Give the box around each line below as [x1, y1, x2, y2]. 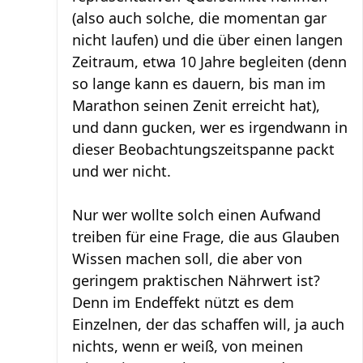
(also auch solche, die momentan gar [72, 8, 327, 28]
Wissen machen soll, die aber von [72, 249, 302, 268]
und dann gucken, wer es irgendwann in [72, 117, 348, 137]
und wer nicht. [72, 161, 171, 181]
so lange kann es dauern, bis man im [72, 74, 326, 93]
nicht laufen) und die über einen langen [72, 30, 343, 49]
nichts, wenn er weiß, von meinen [72, 336, 303, 356]
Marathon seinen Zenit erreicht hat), [72, 96, 320, 115]
